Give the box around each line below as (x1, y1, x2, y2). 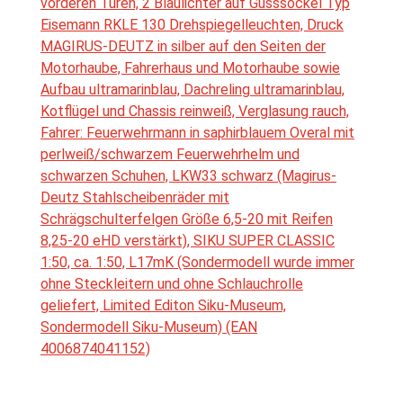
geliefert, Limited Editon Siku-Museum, (40, 297, 286, 315)
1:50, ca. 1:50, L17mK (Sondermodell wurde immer (40, 254, 354, 272)
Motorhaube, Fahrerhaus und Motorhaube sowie (40, 59, 340, 77)
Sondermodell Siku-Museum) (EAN (40, 318, 257, 336)
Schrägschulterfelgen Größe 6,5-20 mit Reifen (40, 210, 333, 228)
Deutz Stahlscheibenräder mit (40, 189, 229, 207)
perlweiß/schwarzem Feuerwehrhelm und (40, 146, 300, 164)
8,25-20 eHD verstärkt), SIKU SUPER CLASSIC (40, 232, 335, 250)
